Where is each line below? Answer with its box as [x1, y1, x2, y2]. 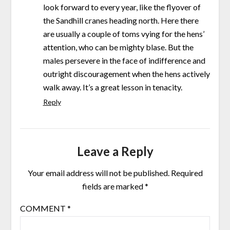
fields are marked [82, 181, 145, 191]
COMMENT [20, 203, 67, 213]
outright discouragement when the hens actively [43, 68, 210, 79]
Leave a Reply [76, 143, 154, 159]
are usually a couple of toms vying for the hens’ [43, 28, 204, 39]
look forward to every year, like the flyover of [43, 2, 201, 12]
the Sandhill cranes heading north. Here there [43, 15, 199, 25]
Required [170, 167, 203, 178]
